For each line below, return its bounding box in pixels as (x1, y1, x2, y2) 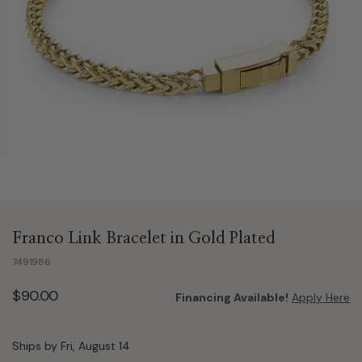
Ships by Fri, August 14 (12, 339, 130, 353)
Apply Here (292, 290, 350, 305)
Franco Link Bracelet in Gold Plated (12, 230, 276, 246)
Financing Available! (175, 290, 288, 305)
